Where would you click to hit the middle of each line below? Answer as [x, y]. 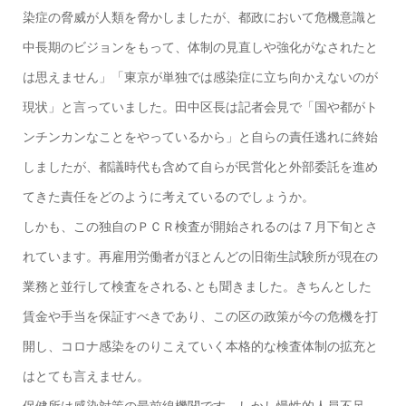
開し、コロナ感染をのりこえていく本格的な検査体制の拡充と [200, 347]
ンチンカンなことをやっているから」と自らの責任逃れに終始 [200, 137]
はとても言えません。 [86, 377]
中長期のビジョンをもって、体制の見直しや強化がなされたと [200, 48]
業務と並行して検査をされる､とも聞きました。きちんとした [197, 287]
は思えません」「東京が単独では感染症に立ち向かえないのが [200, 77]
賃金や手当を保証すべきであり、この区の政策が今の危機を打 [200, 317]
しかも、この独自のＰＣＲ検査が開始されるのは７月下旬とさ [200, 227]
